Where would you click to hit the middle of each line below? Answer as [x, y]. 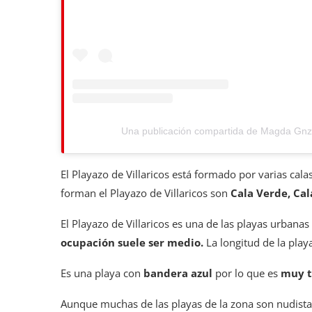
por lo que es [248, 273]
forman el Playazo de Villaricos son [146, 193]
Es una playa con [102, 273]
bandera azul [179, 273]
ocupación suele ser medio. [132, 243]
